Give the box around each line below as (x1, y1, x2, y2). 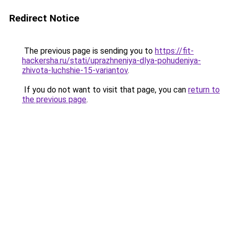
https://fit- (155, 46, 194, 56)
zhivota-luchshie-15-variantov (22, 65, 128, 75)
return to (188, 85, 220, 95)
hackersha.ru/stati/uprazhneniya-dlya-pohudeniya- (22, 56, 201, 65)
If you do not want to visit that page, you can (22, 85, 188, 95)
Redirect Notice (9, 12, 79, 24)
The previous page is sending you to (22, 46, 155, 56)
